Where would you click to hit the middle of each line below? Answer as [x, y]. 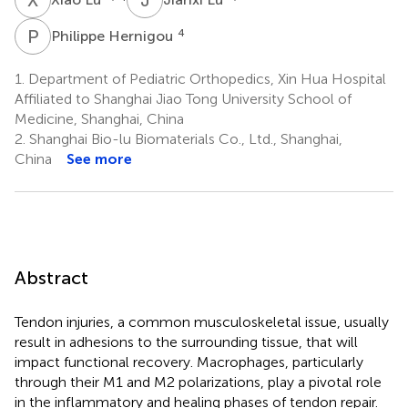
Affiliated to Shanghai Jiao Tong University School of [183, 98]
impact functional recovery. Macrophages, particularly [189, 362]
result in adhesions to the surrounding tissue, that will [186, 342]
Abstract [51, 277]
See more [99, 158]
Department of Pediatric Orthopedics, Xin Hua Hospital [205, 78]
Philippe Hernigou [114, 36]
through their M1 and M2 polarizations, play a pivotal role [198, 382]
